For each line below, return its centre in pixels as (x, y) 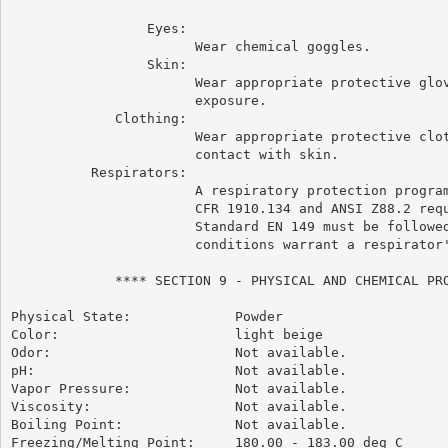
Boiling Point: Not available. (178, 424)
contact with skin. (174, 154)
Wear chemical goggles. (190, 46)
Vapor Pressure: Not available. (178, 388)
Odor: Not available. (178, 352)
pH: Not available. (178, 370)
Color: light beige (166, 334)
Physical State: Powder (146, 316)
